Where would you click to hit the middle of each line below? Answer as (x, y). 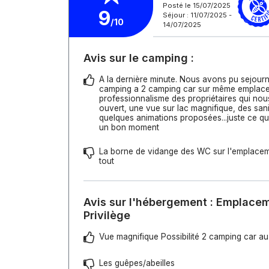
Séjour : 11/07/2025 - (197, 15)
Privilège (107, 215)
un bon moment (129, 127)
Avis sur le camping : (139, 58)
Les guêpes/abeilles (137, 263)
